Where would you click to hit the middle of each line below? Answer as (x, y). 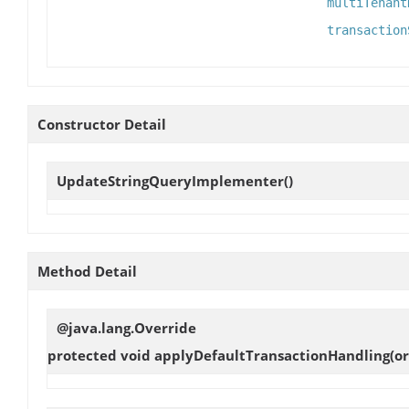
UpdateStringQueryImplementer (170, 180)
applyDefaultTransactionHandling (272, 355)
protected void (101, 355)
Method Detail (87, 271)
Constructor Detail (102, 124)
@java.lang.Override (126, 327)
